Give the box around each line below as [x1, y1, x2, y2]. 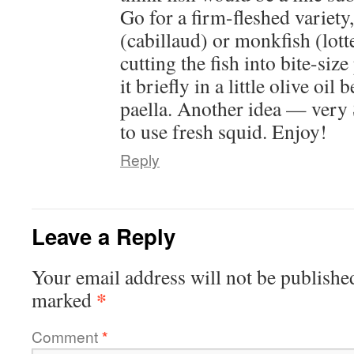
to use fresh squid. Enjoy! [120, 118, 327, 145]
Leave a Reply [32, 220, 175, 251]
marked [32, 286, 96, 313]
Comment [32, 326, 102, 347]
